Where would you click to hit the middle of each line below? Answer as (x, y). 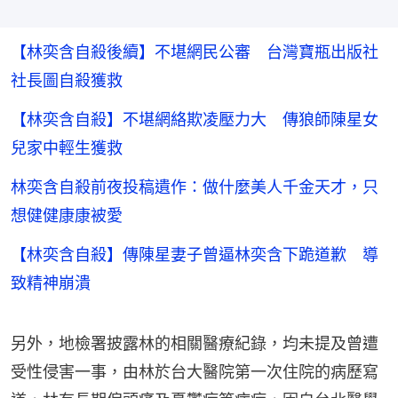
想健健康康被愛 (67, 215)
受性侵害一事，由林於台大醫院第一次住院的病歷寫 (195, 372)
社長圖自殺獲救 (67, 80)
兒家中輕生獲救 (67, 148)
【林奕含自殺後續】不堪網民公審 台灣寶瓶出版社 (195, 52)
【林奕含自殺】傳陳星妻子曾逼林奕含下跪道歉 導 (195, 255)
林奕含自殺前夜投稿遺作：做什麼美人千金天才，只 (195, 187)
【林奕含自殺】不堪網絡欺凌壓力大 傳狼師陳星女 (195, 119)
